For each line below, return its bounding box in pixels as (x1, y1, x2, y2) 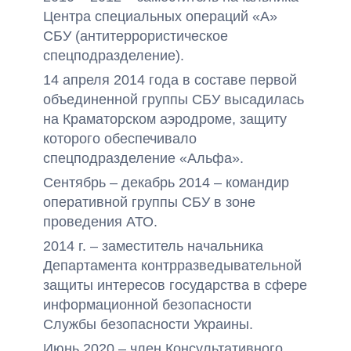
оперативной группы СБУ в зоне (43, 194, 255, 211)
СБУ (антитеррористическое (43, 27, 228, 45)
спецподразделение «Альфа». (43, 150, 244, 167)
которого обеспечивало (43, 130, 197, 147)
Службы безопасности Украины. (43, 316, 253, 333)
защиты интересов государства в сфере (43, 277, 307, 294)
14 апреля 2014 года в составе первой (43, 71, 297, 89)
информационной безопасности (43, 296, 251, 313)
